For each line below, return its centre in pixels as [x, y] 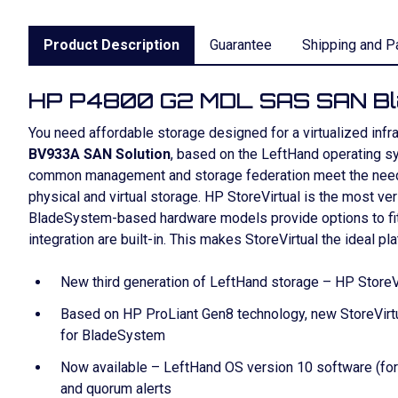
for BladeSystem [113, 335]
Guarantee [241, 45]
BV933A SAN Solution [99, 154]
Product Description [111, 45]
